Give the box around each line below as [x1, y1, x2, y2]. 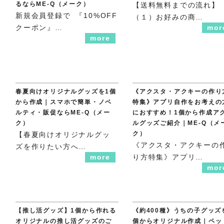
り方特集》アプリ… [132, 153, 204, 161]
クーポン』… [15, 23, 63, 32]
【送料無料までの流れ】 [132, 1, 219, 9]
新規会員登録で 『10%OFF [15, 11, 117, 20]
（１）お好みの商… [132, 13, 204, 21]
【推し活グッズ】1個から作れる [15, 207, 117, 214]
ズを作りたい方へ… [15, 142, 87, 151]
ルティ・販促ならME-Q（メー [15, 109, 111, 116]
